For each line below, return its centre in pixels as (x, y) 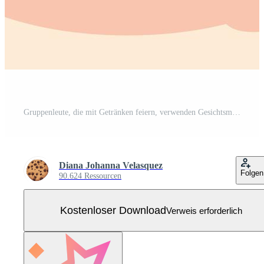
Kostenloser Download (113, 210)
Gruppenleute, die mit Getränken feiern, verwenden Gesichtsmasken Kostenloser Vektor (236, 113)
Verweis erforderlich (204, 210)
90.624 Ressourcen (90, 176)
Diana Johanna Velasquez (111, 166)
